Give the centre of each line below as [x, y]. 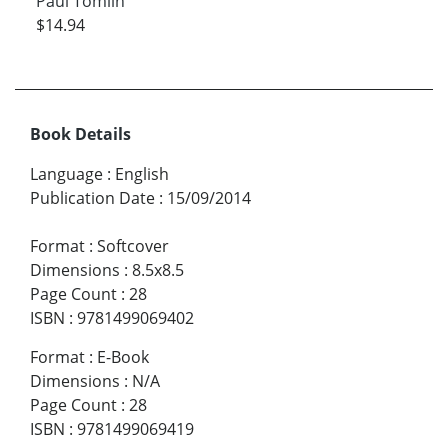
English [142, 174]
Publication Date [92, 198]
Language [66, 174]
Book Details [80, 134]
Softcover [133, 246]
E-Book [123, 357]
